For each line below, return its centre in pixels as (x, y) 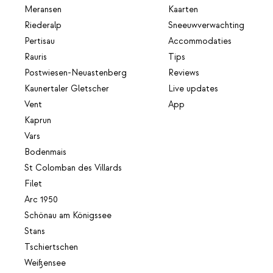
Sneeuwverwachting (207, 25)
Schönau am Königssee (68, 215)
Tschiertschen (51, 247)
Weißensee (45, 263)
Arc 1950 (41, 200)
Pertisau (40, 41)
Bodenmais (45, 152)
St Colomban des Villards (73, 168)
